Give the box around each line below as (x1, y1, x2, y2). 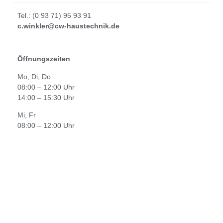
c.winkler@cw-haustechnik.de (17, 22, 119, 30)
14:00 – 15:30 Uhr (17, 93, 75, 102)
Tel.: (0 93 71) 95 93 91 (17, 11, 91, 20)
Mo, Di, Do (17, 72, 53, 81)
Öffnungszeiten (17, 55, 70, 63)
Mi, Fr (17, 111, 36, 119)
